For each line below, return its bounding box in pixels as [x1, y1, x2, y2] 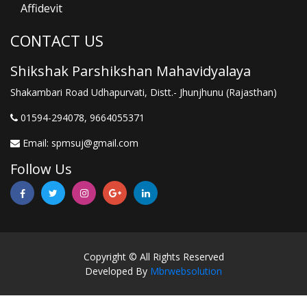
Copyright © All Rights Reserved [83, 250, 224, 264]
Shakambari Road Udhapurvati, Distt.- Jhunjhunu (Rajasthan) [10, 86, 277, 99]
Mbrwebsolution [150, 265, 222, 278]
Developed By [85, 265, 150, 278]
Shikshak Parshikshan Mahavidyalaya [10, 62, 251, 81]
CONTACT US [10, 30, 103, 51]
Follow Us [10, 160, 72, 179]
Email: [20, 136, 51, 150]
